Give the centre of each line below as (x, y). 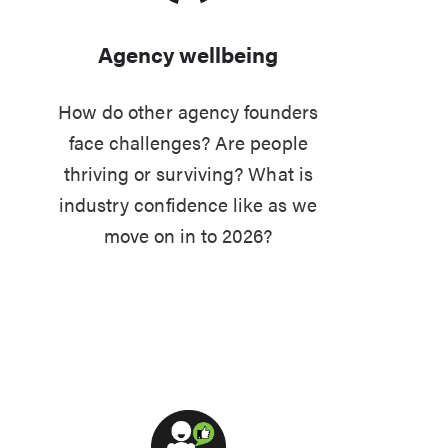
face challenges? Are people (188, 142)
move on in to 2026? (188, 235)
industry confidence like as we (188, 204)
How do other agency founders (188, 111)
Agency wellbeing (188, 53)
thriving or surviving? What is (188, 173)
